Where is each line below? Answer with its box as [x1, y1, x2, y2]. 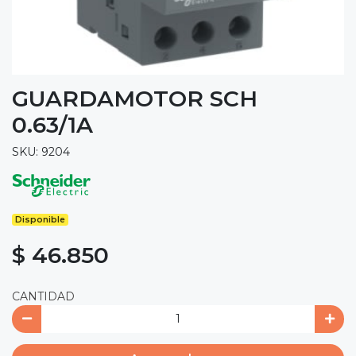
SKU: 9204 [12, 144, 70, 159]
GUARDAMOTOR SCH [12, 84, 257, 112]
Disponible [15, 214, 66, 225]
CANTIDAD [12, 288, 75, 304]
